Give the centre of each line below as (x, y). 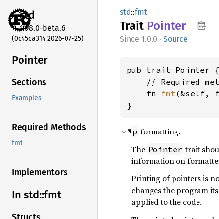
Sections (29, 82)
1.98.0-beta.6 (43, 28)
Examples (27, 98)
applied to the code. (167, 202)
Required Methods (49, 127)
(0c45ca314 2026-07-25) (48, 38)
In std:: (28, 195)
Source (175, 39)
